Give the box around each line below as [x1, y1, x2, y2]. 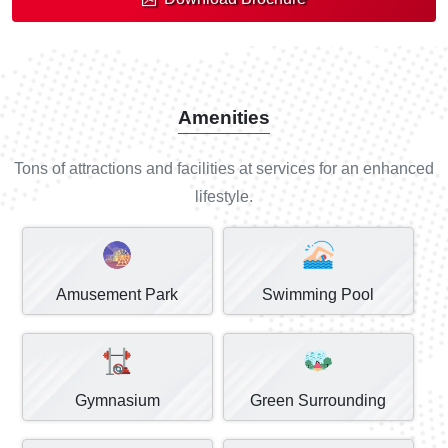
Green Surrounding [250, 391, 387, 409]
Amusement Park [56, 285, 179, 303]
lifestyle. [195, 187, 253, 205]
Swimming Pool [262, 285, 375, 303]
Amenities [178, 106, 270, 128]
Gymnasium [74, 391, 160, 409]
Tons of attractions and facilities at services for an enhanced [14, 159, 434, 177]
